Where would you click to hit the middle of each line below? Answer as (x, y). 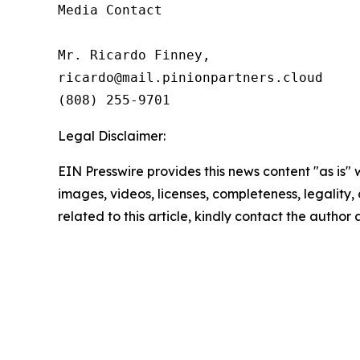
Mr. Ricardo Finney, (134, 55)
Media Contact (110, 10)
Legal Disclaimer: (112, 136)
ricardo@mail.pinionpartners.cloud (190, 78)
